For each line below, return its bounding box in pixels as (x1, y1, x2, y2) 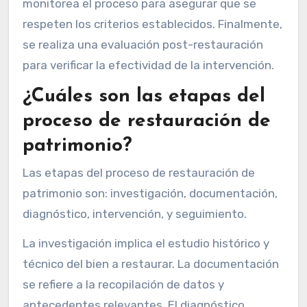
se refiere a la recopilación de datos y (22, 277, 224, 291)
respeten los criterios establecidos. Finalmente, (22, 16, 282, 31)
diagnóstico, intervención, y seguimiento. (22, 206, 247, 221)
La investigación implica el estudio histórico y (22, 236, 269, 250)
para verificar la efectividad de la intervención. (22, 58, 274, 72)
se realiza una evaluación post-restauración (22, 37, 263, 51)
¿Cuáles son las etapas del (22, 86, 265, 106)
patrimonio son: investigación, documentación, (22, 186, 278, 200)
